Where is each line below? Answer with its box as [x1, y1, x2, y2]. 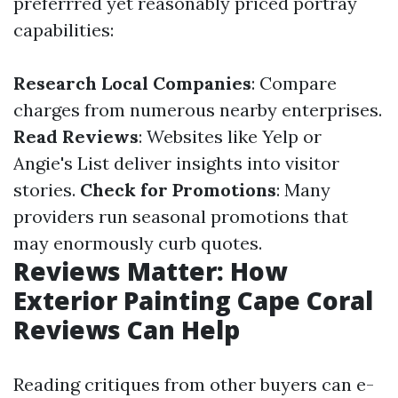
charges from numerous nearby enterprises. [13, 99, 382, 121]
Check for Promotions [80, 179, 276, 201]
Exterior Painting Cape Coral [13, 283, 373, 317]
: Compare [251, 72, 337, 94]
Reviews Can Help [13, 313, 240, 346]
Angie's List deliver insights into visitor [13, 152, 339, 174]
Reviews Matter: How [13, 254, 287, 288]
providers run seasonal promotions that [13, 205, 348, 227]
